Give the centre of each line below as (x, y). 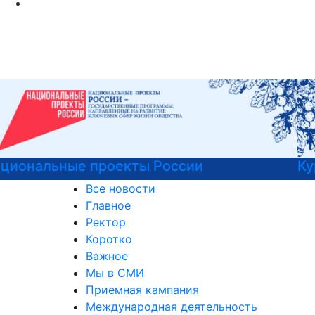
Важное (107, 256)
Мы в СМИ (115, 273)
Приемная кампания (142, 290)
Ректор (106, 222)
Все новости (121, 188)
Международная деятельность (172, 307)
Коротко (109, 239)
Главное (108, 205)
